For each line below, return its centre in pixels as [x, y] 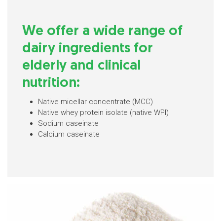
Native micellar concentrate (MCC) [95, 102]
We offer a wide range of [102, 32]
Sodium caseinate [68, 123]
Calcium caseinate [69, 134]
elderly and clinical [81, 66]
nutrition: [51, 83]
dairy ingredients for [88, 49]
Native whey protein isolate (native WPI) [103, 112]
